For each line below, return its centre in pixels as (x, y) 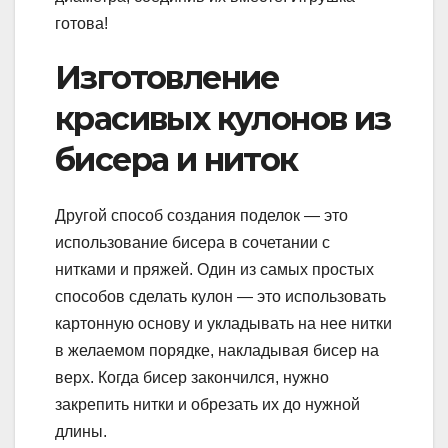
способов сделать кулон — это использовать (220, 297)
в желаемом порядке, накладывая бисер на (217, 351)
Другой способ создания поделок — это (201, 216)
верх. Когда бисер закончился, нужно (192, 378)
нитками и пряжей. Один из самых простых (214, 270)
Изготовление (167, 77)
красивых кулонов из (223, 118)
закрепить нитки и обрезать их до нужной (207, 405)
